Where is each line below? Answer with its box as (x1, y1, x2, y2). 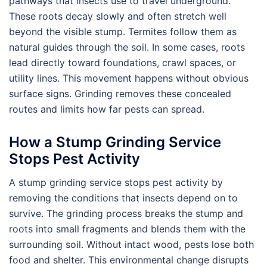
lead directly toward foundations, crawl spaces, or (9, 57, 236, 69)
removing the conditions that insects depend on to (9, 192, 238, 204)
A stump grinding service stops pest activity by (9, 176, 223, 189)
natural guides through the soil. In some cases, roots (9, 41, 245, 54)
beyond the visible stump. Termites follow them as (9, 26, 237, 38)
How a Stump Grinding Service (9, 133, 221, 151)
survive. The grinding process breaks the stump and (9, 207, 243, 220)
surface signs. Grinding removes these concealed (9, 88, 231, 100)
